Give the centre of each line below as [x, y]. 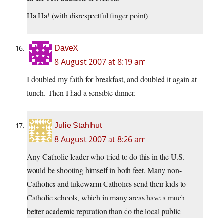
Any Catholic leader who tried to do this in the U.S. [106, 157]
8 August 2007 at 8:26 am [100, 139]
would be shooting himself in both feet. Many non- [104, 170]
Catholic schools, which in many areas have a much [106, 198]
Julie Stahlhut [78, 126]
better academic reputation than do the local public [104, 211]
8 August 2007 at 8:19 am [100, 62]
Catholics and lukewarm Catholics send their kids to [106, 184]
